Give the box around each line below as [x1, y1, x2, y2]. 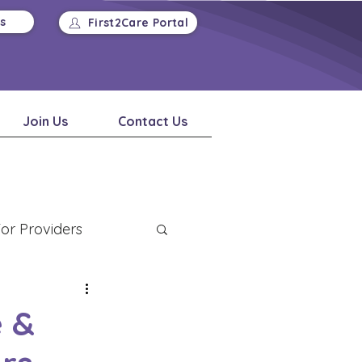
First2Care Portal [88, 15, 188, 30]
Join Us [23, 113, 68, 129]
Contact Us [117, 113, 187, 129]
